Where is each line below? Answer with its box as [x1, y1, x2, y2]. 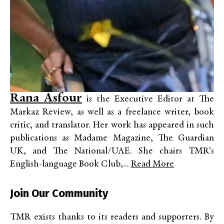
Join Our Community [10, 186, 108, 200]
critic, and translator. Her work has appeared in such [10, 120, 214, 130]
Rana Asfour [10, 91, 82, 105]
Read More [131, 159, 174, 169]
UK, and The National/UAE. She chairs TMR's [10, 146, 214, 156]
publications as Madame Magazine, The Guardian [10, 133, 214, 143]
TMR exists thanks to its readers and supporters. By [10, 212, 214, 222]
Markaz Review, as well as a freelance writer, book [10, 107, 214, 117]
